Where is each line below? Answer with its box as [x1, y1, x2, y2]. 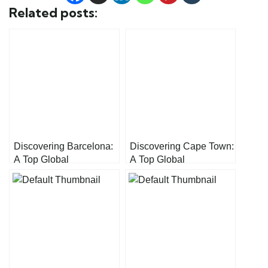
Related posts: [9, 4, 98, 21]
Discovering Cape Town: [130, 141, 234, 151]
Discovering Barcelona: [14, 141, 113, 151]
